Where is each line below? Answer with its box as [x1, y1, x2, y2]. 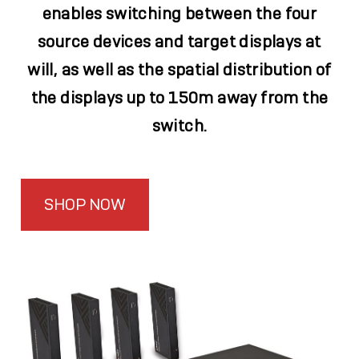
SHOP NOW [44, 194, 127, 216]
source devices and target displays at [38, 30, 321, 52]
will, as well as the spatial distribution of [27, 58, 332, 80]
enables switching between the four [42, 2, 317, 24]
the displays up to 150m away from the [30, 87, 329, 108]
